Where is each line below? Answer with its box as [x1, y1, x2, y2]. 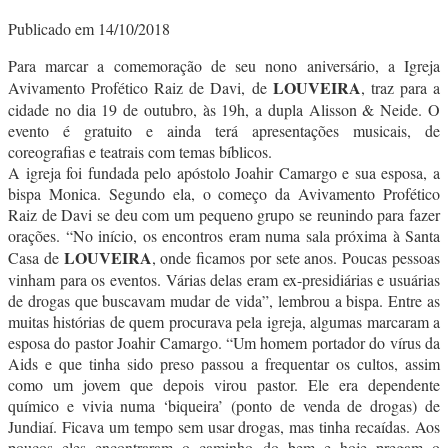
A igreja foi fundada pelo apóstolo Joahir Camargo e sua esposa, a [8, 161, 440, 183]
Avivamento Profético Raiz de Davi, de [8, 76, 273, 98]
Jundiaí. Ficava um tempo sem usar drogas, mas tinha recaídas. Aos [8, 415, 440, 437]
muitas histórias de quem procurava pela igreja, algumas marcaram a [8, 310, 440, 332]
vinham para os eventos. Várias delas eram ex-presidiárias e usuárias [8, 268, 440, 290]
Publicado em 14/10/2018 [8, 17, 170, 39]
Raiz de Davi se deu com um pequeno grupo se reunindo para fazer [8, 203, 440, 225]
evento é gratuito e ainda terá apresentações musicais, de [8, 119, 440, 141]
